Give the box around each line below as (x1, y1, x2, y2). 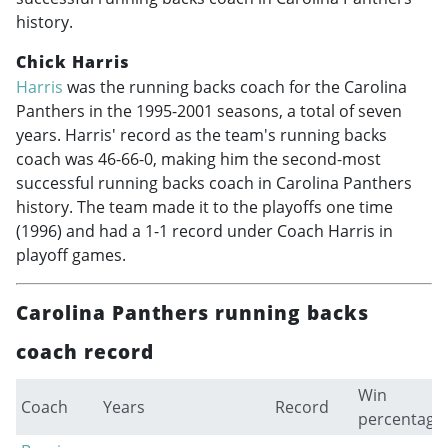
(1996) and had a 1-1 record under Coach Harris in (16, 220, 393, 243)
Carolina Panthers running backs (16, 299, 369, 327)
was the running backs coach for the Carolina (63, 76, 407, 99)
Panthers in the (16, 100, 136, 123)
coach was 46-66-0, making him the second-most (16, 148, 381, 171)
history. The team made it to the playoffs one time (16, 196, 393, 219)
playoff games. (16, 244, 126, 267)
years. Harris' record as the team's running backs (16, 124, 387, 147)
